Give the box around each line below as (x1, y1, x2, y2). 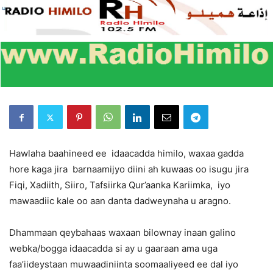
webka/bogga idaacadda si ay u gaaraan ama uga (9, 243, 218, 255)
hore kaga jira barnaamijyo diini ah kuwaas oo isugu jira (9, 163, 249, 175)
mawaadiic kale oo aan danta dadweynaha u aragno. (9, 195, 231, 207)
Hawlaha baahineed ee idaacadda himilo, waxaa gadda (9, 147, 244, 160)
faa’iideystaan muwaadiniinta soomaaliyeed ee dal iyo (9, 258, 238, 271)
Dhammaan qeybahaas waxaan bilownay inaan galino (9, 227, 236, 239)
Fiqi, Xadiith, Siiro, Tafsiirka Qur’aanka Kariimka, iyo (9, 179, 230, 191)
